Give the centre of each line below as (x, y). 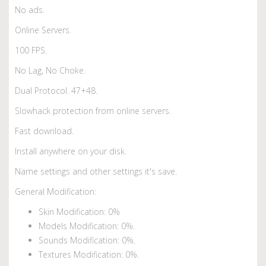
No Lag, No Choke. (50, 70)
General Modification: (56, 191)
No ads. (30, 9)
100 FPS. (31, 50)
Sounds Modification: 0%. (87, 240)
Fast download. (44, 131)
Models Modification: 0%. (87, 226)
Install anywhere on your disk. (71, 151)
